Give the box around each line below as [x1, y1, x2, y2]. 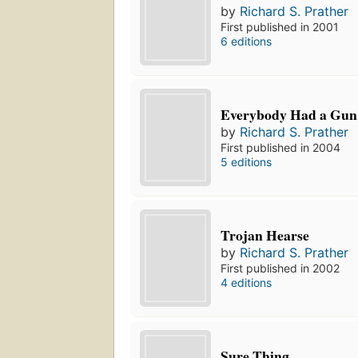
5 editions [221, 155, 272, 169]
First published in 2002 [221, 261, 340, 276]
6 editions [221, 34, 272, 49]
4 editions [221, 276, 272, 290]
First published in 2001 [221, 20, 340, 34]
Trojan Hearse [221, 225, 310, 246]
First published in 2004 [221, 141, 341, 155]
